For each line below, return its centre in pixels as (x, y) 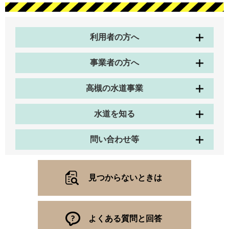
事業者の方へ (114, 62)
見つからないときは (125, 177)
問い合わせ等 (114, 139)
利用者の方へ (114, 37)
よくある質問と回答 (125, 218)
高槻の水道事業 (114, 88)
